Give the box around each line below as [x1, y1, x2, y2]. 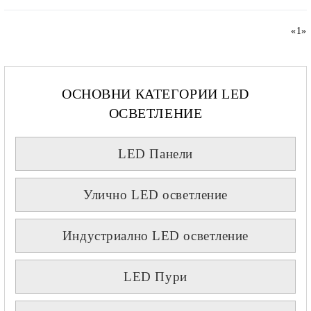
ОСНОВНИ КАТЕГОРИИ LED [62, 85, 249, 101]
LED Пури [124, 269, 187, 284]
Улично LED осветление [83, 187, 228, 202]
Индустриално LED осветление [62, 228, 249, 243]
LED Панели [118, 146, 193, 161]
